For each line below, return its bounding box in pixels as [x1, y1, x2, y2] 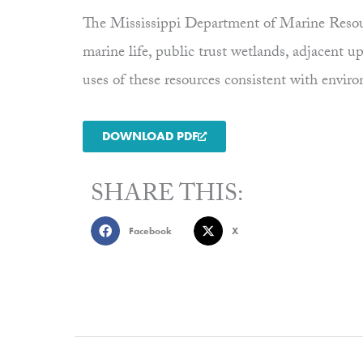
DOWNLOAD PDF [102, 128, 198, 145]
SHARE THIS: [91, 177, 243, 217]
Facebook [128, 224, 172, 238]
